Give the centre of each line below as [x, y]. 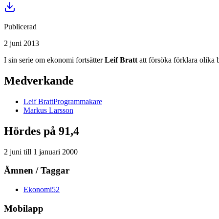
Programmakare [78, 101]
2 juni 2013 [22, 43]
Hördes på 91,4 [42, 131]
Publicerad [20, 26]
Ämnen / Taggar [37, 171]
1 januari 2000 [55, 152]
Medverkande [39, 80]
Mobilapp [24, 208]
